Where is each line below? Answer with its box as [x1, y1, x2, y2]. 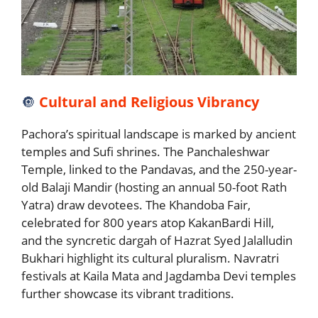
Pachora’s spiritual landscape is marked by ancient [21, 125, 296, 142]
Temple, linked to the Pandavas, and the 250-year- [21, 160, 297, 177]
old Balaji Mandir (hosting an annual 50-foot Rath [21, 178, 287, 195]
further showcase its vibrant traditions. [21, 285, 240, 302]
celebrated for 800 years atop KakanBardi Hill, [21, 214, 274, 231]
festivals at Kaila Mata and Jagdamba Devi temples [21, 267, 296, 284]
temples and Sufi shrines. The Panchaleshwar [21, 143, 270, 160]
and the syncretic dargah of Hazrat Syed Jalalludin [21, 231, 292, 248]
